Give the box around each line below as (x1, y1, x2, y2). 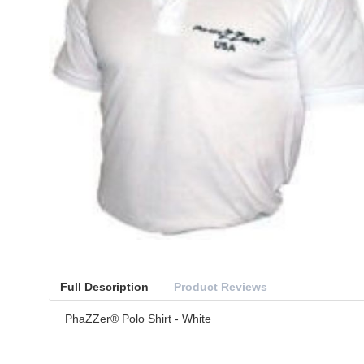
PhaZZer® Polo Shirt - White (64, 312, 211, 326)
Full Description (60, 280, 149, 294)
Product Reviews (174, 280, 268, 294)
